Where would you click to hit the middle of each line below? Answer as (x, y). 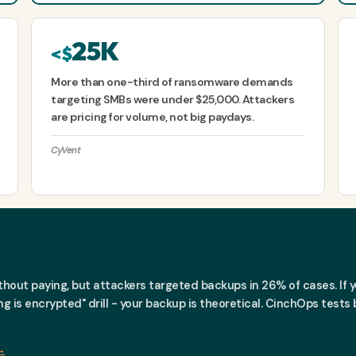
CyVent (66, 151)
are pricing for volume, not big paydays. (153, 117)
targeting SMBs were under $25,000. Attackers (173, 100)
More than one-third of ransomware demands (172, 82)
